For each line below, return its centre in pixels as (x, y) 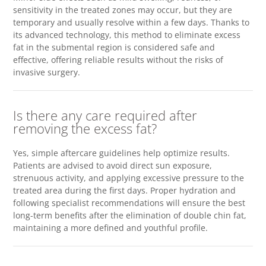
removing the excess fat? (85, 129)
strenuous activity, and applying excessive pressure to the (129, 178)
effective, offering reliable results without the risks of (118, 60)
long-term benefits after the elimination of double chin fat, (130, 216)
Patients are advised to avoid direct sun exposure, (113, 166)
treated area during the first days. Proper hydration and (125, 191)
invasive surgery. (47, 72)
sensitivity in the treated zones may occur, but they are (123, 10)
